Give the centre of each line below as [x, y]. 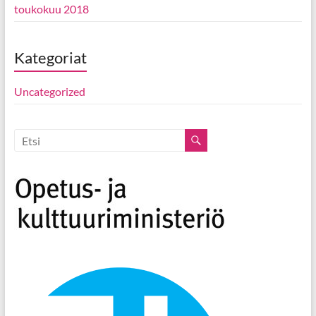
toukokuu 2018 [51, 9]
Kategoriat [50, 57]
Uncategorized [49, 91]
